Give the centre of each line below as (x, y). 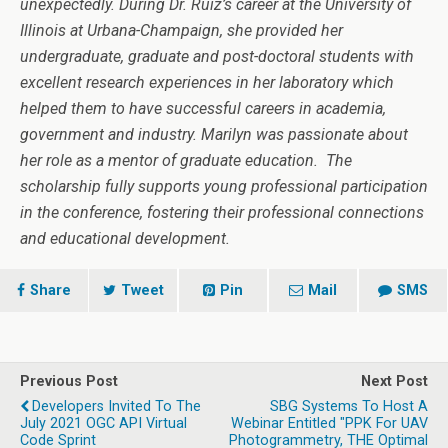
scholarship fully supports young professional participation (224, 186)
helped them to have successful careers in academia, (203, 108)
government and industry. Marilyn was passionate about (214, 134)
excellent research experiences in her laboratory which (207, 82)
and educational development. (129, 238)
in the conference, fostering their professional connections (222, 212)
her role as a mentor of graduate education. (169, 160)
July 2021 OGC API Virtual (103, 423)
